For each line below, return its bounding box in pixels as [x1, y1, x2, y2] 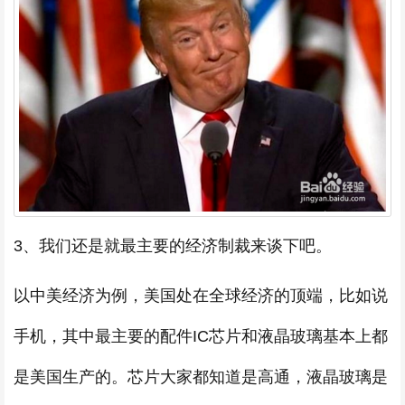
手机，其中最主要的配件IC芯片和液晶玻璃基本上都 [14, 326, 388, 345]
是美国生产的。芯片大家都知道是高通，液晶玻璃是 [14, 367, 388, 386]
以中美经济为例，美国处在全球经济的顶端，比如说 [14, 286, 388, 305]
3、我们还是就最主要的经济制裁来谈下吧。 [14, 236, 332, 255]
